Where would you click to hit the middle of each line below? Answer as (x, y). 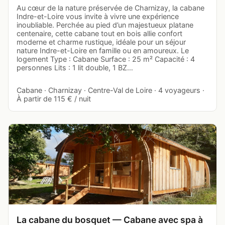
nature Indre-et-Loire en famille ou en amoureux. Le (103, 51)
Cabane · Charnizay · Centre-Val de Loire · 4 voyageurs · (110, 90)
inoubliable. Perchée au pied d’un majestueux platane (105, 25)
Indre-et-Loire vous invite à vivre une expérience (98, 17)
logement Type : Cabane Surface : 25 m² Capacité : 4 (106, 59)
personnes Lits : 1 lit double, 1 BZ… (75, 68)
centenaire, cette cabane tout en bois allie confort (99, 34)
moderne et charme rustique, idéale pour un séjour (101, 42)
